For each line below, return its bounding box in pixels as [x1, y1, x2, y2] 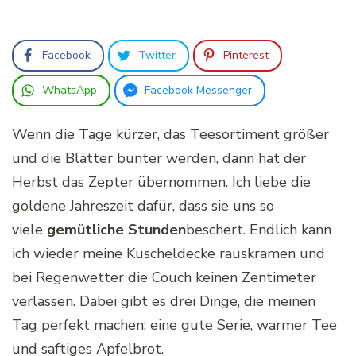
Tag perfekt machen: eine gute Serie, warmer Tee [12, 315, 337, 335]
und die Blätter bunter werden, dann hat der [12, 149, 306, 168]
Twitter [138, 48, 176, 64]
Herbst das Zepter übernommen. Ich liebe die [12, 172, 311, 192]
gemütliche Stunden [47, 220, 186, 240]
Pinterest [223, 48, 269, 64]
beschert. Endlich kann [186, 220, 331, 240]
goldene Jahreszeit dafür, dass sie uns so [12, 196, 274, 216]
